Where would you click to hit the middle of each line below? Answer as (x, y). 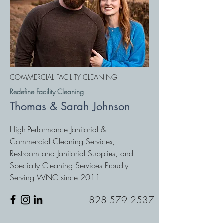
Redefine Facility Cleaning (47, 91)
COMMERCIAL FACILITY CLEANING (64, 77)
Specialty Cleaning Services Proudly (69, 165)
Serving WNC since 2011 (55, 177)
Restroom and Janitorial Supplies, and (72, 153)
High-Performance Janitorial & (58, 129)
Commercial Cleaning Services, (62, 141)
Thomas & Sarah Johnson (70, 106)
